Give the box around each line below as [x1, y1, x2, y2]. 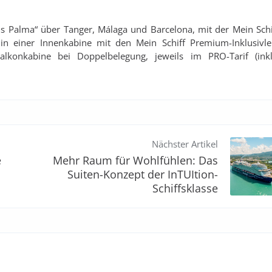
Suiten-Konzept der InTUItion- [67, 167, 218, 182]
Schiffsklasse [152, 181, 218, 195]
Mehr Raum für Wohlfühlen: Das [53, 153, 218, 168]
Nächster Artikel [152, 138, 218, 150]
